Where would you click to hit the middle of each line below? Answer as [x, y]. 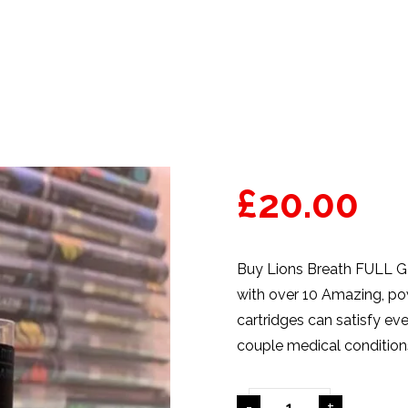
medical [314, 346]
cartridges [271, 320]
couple [262, 346]
